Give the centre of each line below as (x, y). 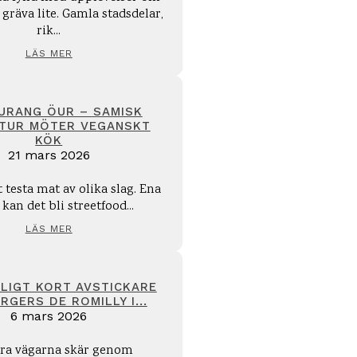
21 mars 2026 (49, 155)
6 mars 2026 (49, 316)
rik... (49, 31)
